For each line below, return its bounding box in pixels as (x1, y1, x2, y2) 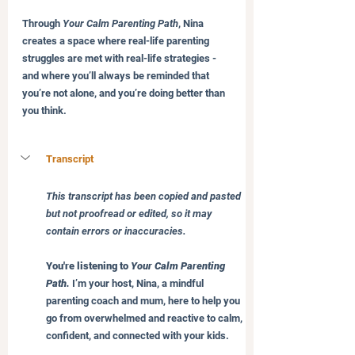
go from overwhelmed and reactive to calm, (46, 311, 245, 324)
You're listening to (46, 259, 131, 272)
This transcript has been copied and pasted (46, 189, 243, 202)
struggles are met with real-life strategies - (22, 52, 219, 64)
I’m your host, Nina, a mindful (70, 277, 206, 289)
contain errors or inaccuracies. (46, 224, 186, 237)
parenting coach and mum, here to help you (46, 294, 242, 307)
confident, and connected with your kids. (46, 329, 229, 342)
